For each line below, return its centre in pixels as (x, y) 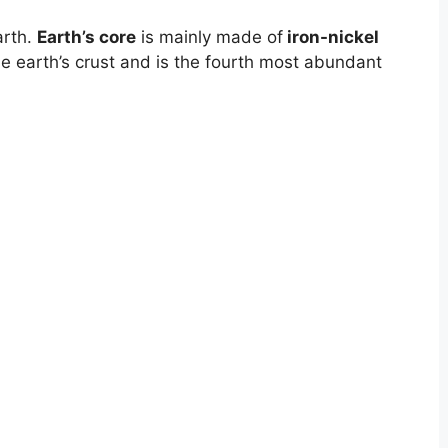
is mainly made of (209, 36)
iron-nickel (330, 36)
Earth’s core (86, 36)
